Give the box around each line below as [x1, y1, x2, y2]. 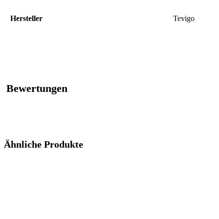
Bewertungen [6, 82, 67, 95]
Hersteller [10, 14, 43, 23]
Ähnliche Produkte [4, 139, 83, 150]
